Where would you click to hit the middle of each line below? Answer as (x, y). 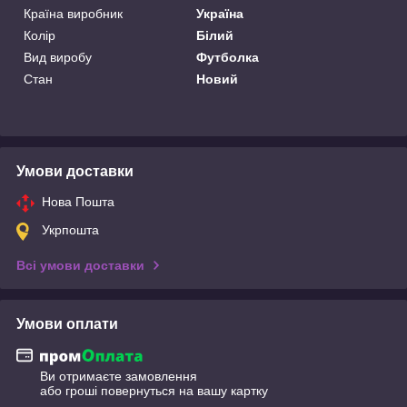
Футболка (228, 57)
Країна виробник (73, 13)
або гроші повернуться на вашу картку (154, 391)
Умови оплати (67, 323)
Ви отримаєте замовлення (119, 377)
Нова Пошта (78, 201)
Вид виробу (58, 57)
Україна (220, 13)
